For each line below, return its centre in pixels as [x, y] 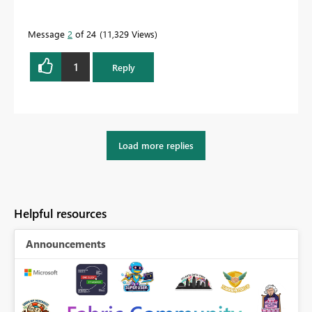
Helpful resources [60, 213]
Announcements [66, 243]
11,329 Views [128, 34]
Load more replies [156, 146]
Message [48, 34]
